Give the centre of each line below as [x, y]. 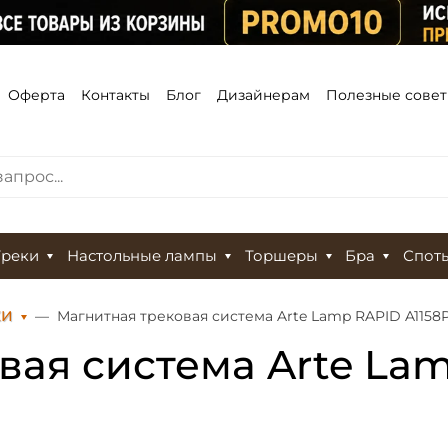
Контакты [115, 94]
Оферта [36, 94]
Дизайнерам [263, 94]
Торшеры [281, 256]
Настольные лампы [141, 256]
